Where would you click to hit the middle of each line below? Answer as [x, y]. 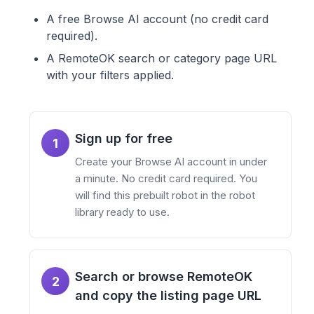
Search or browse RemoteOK [164, 277]
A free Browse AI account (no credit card [157, 19]
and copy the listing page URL [168, 296]
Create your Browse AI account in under [171, 162]
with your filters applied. [110, 75]
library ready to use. [122, 212]
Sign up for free [124, 139]
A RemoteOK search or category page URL [162, 59]
